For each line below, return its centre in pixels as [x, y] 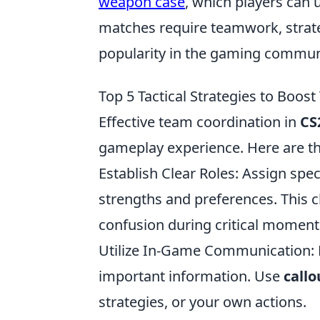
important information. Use [191, 276]
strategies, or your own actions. [202, 302]
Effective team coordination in [199, 122]
